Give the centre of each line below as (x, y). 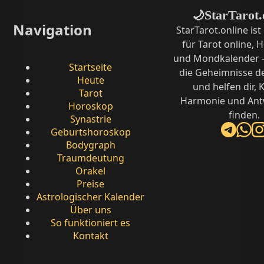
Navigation (52, 29)
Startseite (90, 67)
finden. (244, 115)
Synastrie (90, 119)
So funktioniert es (90, 222)
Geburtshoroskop (90, 132)
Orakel (90, 171)
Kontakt (90, 235)
